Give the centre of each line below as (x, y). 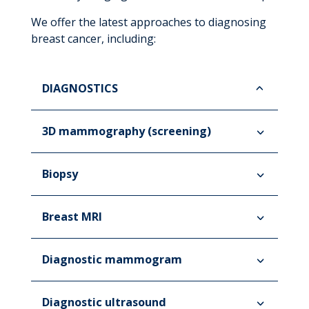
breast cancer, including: (93, 39)
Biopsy (60, 174)
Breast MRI (72, 217)
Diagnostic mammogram (112, 259)
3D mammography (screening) (126, 131)
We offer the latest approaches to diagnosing (148, 22)
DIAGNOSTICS (80, 88)
